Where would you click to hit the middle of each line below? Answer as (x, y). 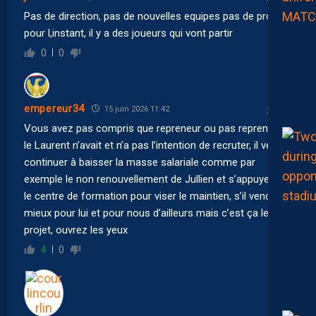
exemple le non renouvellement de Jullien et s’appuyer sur (157, 179)
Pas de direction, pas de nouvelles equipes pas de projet (154, 16)
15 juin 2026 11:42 (136, 109)
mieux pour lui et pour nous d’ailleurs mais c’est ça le (146, 213)
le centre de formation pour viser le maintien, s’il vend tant (158, 196)
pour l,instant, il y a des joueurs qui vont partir (128, 33)
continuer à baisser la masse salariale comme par (140, 162)
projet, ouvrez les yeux (76, 230)
